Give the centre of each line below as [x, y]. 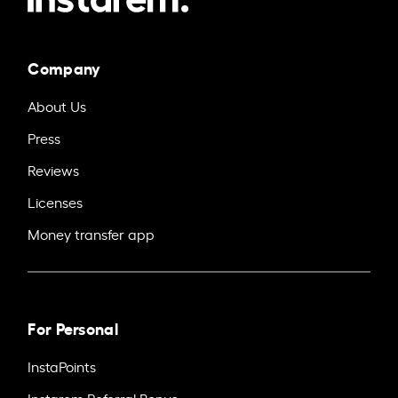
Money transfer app [92, 233]
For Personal [73, 327]
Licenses [56, 201]
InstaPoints [62, 366]
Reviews [54, 169]
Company [64, 67]
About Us [57, 105]
